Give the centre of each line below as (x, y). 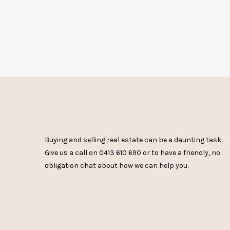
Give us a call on (72, 153)
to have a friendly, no (186, 153)
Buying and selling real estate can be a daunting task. (133, 140)
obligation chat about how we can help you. (117, 166)
